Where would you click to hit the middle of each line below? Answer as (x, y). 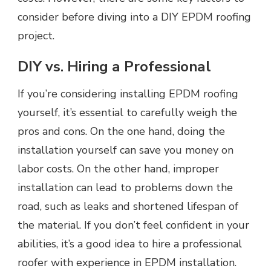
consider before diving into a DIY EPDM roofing (134, 17)
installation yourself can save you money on (126, 150)
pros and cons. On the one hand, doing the (121, 132)
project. (36, 35)
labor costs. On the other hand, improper (118, 169)
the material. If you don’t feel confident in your (133, 225)
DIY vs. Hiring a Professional (114, 66)
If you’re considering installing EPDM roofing (128, 94)
